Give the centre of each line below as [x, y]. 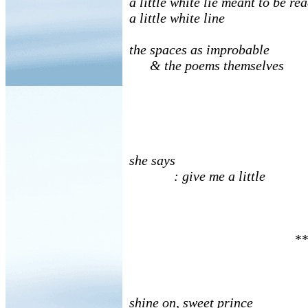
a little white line [177, 18]
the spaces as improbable [199, 49]
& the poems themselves [207, 65]
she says [152, 160]
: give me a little [197, 176]
